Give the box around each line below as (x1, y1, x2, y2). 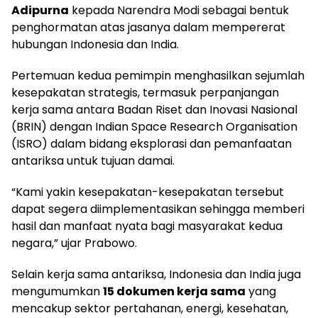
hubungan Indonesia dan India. (11, 36, 179, 53)
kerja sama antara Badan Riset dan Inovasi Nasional (11, 102, 297, 119)
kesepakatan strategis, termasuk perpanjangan (11, 84, 279, 102)
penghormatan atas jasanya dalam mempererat (11, 19, 285, 36)
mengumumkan (11, 283, 103, 300)
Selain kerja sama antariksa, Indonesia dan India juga (11, 266, 301, 283)
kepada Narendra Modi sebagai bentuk (69, 2, 289, 19)
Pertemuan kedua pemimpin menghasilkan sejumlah (11, 67, 305, 84)
